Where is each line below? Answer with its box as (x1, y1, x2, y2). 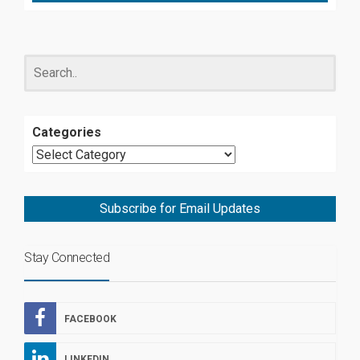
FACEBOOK (64, 313, 117, 325)
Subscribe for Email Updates (100, 200, 260, 216)
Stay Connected (24, 249, 109, 265)
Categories (32, 124, 101, 140)
